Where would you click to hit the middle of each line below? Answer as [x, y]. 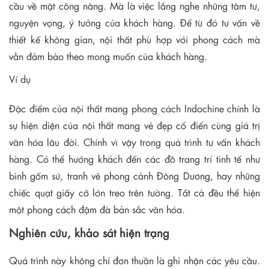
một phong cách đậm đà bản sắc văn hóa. [98, 209]
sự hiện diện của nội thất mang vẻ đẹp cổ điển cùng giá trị [134, 125]
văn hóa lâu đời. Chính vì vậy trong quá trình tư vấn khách [134, 142]
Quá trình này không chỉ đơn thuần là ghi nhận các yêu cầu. [134, 260]
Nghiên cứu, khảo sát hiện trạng [91, 232]
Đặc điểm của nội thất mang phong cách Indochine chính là [134, 108]
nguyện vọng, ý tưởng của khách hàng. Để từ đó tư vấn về [134, 22]
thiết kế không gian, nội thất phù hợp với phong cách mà [134, 39]
